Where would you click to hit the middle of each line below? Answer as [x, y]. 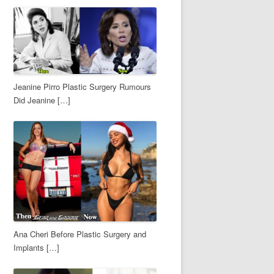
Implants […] [36, 247]
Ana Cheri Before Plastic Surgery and [80, 234]
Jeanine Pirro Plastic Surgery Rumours [82, 86]
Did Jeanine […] [42, 100]
